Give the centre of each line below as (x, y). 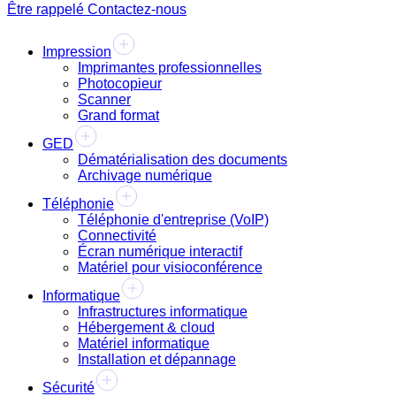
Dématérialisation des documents (183, 160)
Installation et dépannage (157, 360)
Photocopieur (120, 84)
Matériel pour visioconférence (170, 268)
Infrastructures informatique (163, 312)
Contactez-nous (137, 10)
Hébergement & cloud (146, 328)
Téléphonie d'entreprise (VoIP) (173, 220)
